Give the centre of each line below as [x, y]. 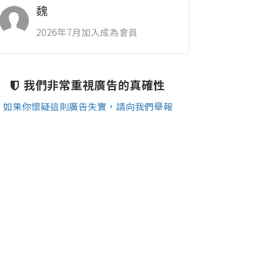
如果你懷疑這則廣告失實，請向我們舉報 [88, 106]
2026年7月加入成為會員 [87, 32]
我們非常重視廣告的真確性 [95, 84]
